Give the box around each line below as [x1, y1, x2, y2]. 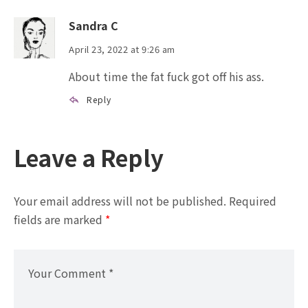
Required [229, 192, 276, 209]
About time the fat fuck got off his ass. [69, 67, 264, 85]
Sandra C [69, 16, 118, 34]
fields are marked [14, 210, 105, 228]
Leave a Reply [14, 140, 164, 174]
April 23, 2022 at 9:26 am [69, 42, 175, 56]
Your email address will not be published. [14, 192, 226, 209]
